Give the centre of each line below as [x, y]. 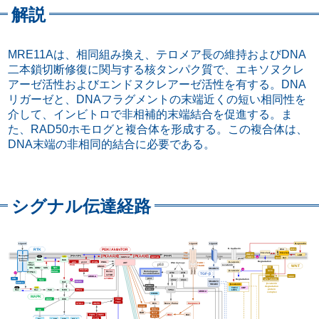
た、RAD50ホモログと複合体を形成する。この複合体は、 [158, 130]
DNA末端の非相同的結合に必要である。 [112, 145]
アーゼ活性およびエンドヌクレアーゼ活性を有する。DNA [157, 85]
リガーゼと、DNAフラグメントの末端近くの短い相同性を [157, 100]
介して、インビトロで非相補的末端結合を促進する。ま [151, 115]
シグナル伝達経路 [82, 206]
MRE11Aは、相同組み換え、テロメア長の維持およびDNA [157, 55]
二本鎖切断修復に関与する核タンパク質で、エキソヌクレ [156, 70]
